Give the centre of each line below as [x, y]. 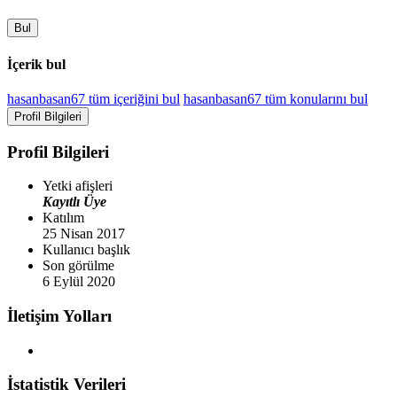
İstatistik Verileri [66, 385]
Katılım [63, 218]
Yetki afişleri [78, 186]
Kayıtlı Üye [74, 202]
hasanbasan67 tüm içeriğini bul [93, 98]
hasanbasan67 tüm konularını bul [276, 98]
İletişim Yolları [59, 315]
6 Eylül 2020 [79, 282]
